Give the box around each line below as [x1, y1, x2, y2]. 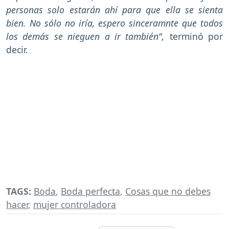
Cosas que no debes [125, 185, 211, 197]
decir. [6, 43, 31, 56]
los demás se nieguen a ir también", [6, 30, 170, 42]
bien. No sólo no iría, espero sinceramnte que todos [6, 16, 223, 29]
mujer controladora [33, 198, 116, 211]
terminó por [169, 30, 223, 42]
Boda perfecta [61, 185, 120, 197]
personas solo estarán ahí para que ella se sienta [6, 3, 223, 16]
